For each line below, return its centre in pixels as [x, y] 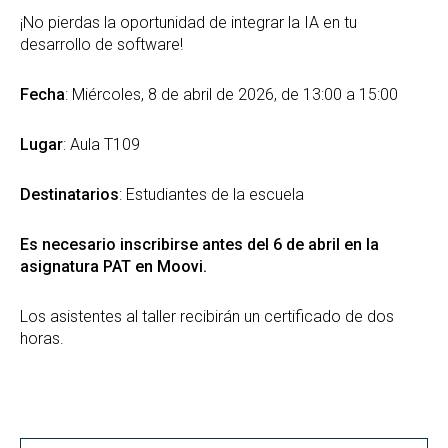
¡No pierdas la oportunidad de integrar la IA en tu [188, 22]
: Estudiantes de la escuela [211, 194]
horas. [42, 338]
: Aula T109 [101, 144]
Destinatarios [69, 194]
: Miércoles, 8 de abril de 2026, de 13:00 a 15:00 [231, 94]
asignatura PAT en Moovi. [113, 266]
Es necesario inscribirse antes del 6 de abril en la [199, 244]
